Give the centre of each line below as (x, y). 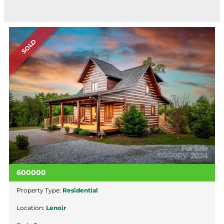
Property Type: (39, 190)
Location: (31, 208)
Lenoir (56, 208)
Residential (80, 190)
